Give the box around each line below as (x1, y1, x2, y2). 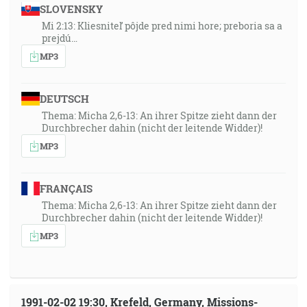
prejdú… (42, 32, 77, 45)
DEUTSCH (39, 92, 89, 106)
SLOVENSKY (39, 2, 103, 16)
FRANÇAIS (39, 182, 93, 195)
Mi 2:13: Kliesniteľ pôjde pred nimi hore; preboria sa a (42, 19, 282, 32)
